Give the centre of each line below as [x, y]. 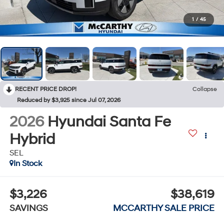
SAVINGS [28, 208]
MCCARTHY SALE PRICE [164, 208]
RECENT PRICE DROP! [46, 89]
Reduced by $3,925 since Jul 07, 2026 [69, 100]
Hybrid [32, 139]
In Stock [27, 163]
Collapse [205, 89]
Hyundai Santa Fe [109, 121]
